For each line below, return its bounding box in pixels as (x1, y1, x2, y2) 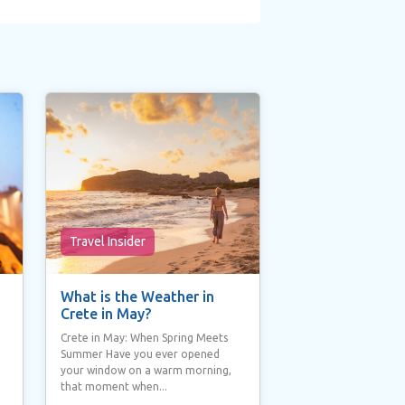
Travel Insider (69, 233, 146, 249)
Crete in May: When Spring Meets (60, 331, 228, 344)
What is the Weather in (60, 287, 214, 305)
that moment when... (60, 380, 167, 392)
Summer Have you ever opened (60, 347, 220, 360)
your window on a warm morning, (60, 363, 231, 376)
